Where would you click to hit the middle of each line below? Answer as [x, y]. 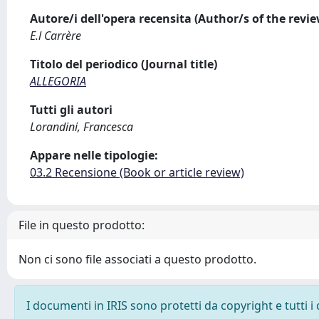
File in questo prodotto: [82, 225]
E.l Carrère [56, 36]
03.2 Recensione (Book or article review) [137, 172]
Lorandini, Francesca [82, 127]
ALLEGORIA [58, 81]
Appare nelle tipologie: [94, 155]
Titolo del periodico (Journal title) [124, 64]
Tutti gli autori [71, 110]
